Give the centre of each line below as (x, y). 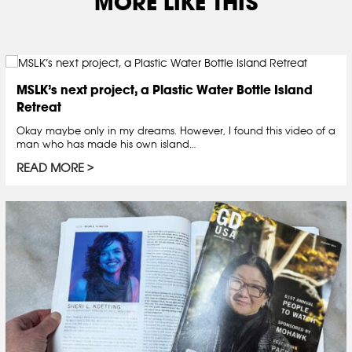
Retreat (39, 107)
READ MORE (50, 168)
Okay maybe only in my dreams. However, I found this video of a (176, 131)
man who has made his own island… (106, 144)
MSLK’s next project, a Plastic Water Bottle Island (165, 90)
